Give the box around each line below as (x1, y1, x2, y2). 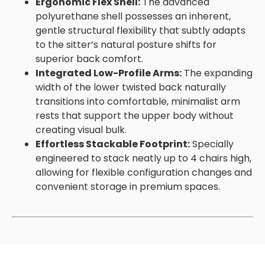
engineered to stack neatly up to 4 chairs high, (35, 151, 251, 165)
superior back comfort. (35, 51, 143, 66)
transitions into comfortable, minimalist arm (35, 94, 240, 108)
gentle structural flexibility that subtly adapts (35, 23, 245, 37)
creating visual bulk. (35, 122, 127, 137)
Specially (190, 137, 234, 151)
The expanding (182, 66, 253, 80)
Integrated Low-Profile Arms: (35, 66, 182, 80)
